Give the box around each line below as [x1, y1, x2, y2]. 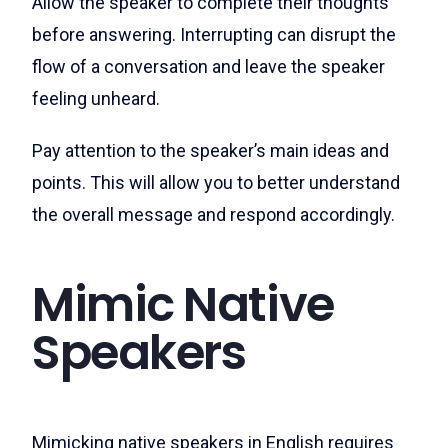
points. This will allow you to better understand [32, 171, 400, 193]
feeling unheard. [32, 87, 160, 109]
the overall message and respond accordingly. [32, 203, 395, 225]
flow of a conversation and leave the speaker [32, 55, 385, 77]
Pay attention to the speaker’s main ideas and [32, 139, 389, 161]
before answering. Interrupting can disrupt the [32, 23, 396, 45]
